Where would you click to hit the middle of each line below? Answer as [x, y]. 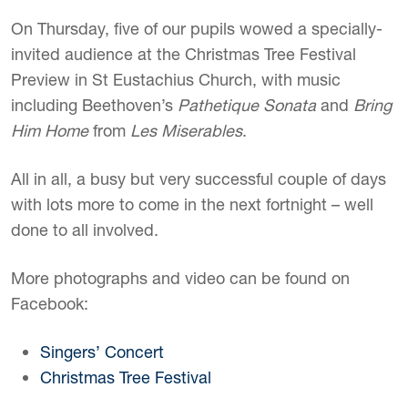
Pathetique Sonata [247, 105]
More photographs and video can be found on [180, 278]
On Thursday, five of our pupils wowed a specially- [197, 29]
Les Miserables [186, 131]
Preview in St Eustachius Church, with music [176, 80]
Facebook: [50, 304]
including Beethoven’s [94, 105]
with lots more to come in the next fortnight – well [192, 204]
